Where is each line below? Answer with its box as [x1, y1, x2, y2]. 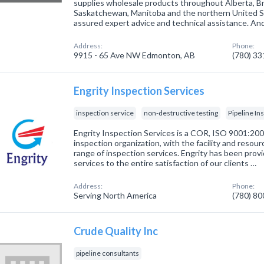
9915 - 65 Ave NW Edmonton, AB [74, 50, 196, 60]
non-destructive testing [144, 108, 219, 117]
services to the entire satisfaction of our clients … [74, 158, 257, 168]
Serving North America [74, 190, 157, 200]
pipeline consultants [76, 249, 140, 258]
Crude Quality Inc [74, 225, 159, 237]
